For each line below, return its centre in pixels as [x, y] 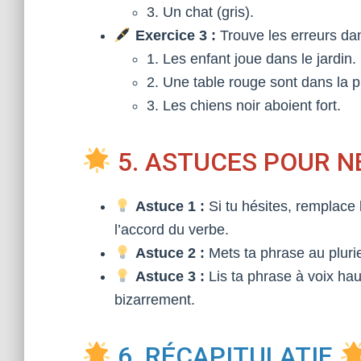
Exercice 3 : [175, 35]
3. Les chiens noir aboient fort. [244, 106]
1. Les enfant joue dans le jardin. [251, 59]
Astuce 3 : [170, 276]
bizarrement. [155, 300]
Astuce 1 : [170, 206]
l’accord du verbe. [172, 230]
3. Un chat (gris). [200, 12]
